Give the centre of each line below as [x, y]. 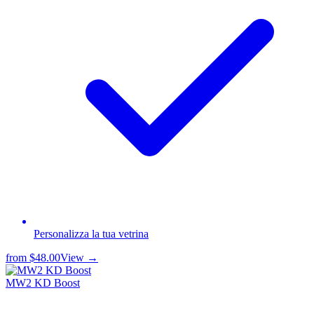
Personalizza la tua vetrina [91, 233]
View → [79, 257]
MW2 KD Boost [43, 282]
